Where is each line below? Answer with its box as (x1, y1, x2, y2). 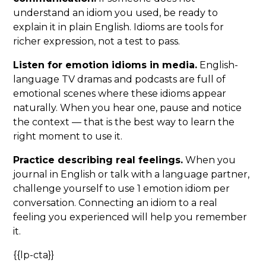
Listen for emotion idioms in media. (13, 59, 198, 71)
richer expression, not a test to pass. (13, 36, 180, 47)
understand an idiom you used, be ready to (13, 7, 218, 19)
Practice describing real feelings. (13, 154, 183, 166)
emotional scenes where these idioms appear (13, 88, 227, 100)
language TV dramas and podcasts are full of (13, 74, 226, 85)
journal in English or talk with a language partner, (13, 169, 250, 180)
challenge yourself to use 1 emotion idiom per (13, 183, 230, 195)
